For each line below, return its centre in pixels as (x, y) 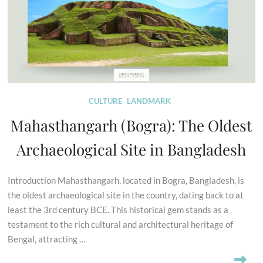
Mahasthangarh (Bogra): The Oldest (131, 125)
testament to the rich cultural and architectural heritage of (121, 224)
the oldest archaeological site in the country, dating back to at (126, 195)
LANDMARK (149, 101)
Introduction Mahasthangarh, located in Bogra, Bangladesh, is (126, 180)
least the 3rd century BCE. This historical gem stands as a (118, 209)
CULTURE (106, 101)
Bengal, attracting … (47, 239)
